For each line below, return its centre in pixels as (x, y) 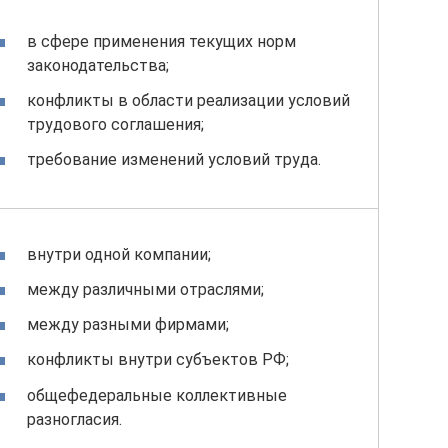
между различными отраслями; (145, 289)
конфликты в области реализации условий (188, 100)
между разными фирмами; (128, 325)
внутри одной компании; (119, 254)
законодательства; (98, 65)
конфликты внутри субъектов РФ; (158, 360)
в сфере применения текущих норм (161, 41)
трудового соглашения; (115, 124)
